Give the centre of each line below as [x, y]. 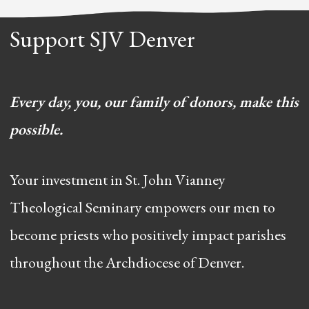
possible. [36, 129]
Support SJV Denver [102, 38]
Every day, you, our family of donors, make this [154, 101]
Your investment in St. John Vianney [117, 179]
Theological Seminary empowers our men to [142, 207]
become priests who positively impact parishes [148, 235]
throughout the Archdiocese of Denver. [127, 262]
